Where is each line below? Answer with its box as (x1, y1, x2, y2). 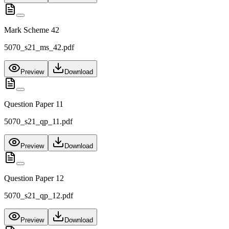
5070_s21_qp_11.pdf (4, 117, 73, 126)
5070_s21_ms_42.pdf (4, 43, 74, 52)
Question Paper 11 (4, 100, 63, 109)
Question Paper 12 (4, 174, 64, 183)
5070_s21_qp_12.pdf (4, 191, 73, 200)
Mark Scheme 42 (4, 26, 59, 35)
